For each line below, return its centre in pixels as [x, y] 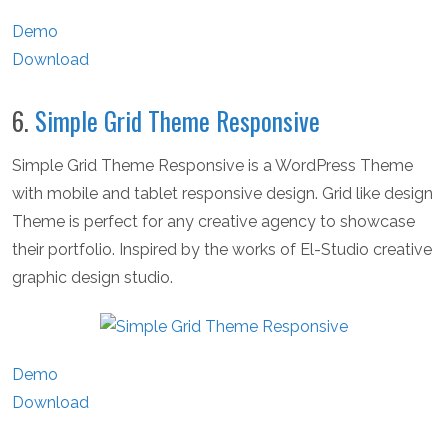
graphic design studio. [92, 278]
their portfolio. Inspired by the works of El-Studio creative [222, 250]
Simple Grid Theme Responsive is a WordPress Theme [212, 166]
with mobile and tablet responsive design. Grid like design [222, 194]
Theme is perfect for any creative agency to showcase [213, 222]
